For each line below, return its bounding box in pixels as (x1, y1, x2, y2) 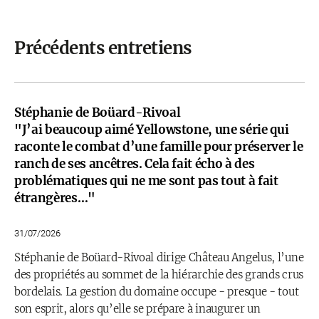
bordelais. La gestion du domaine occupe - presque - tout (14, 285, 299, 298)
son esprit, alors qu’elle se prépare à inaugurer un (14, 302, 261, 315)
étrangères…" (14, 190, 95, 206)
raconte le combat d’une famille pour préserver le (14, 139, 303, 155)
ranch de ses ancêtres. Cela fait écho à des (14, 156, 255, 172)
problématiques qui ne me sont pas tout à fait (14, 173, 278, 189)
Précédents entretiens (14, 37, 192, 59)
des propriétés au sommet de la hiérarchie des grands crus (14, 268, 303, 281)
